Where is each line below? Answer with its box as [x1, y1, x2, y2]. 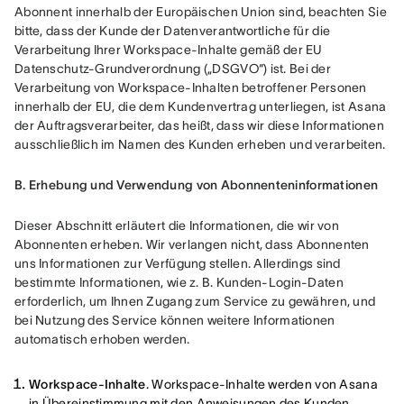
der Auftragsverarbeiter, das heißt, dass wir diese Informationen [14, 118, 384, 133]
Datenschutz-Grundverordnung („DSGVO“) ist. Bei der [14, 61, 331, 76]
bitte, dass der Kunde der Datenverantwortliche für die [14, 23, 331, 38]
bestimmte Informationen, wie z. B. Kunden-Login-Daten [14, 275, 344, 289]
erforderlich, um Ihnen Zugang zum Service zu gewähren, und [14, 294, 376, 308]
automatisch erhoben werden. [14, 332, 190, 346]
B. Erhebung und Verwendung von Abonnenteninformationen [14, 178, 379, 192]
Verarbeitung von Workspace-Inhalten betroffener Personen [14, 80, 367, 95]
